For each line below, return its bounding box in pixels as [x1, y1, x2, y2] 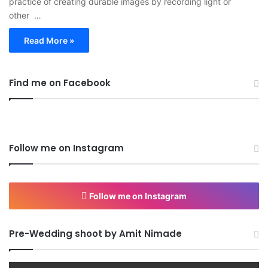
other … [9, 10, 41, 20]
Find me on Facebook [9, 76, 111, 89]
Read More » [24, 35, 74, 45]
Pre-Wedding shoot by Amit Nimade [9, 227, 182, 240]
